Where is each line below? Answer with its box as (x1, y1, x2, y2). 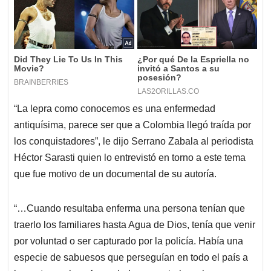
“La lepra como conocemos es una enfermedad (14, 103, 215, 114)
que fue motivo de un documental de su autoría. (14, 169, 217, 180)
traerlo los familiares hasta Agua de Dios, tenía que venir (14, 220, 255, 230)
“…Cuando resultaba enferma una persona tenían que (14, 203, 245, 214)
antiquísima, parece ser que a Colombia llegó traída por (14, 120, 251, 131)
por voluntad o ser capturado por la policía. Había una (14, 236, 243, 247)
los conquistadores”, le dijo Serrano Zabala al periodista (14, 136, 253, 147)
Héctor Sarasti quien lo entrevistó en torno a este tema (14, 152, 246, 163)
